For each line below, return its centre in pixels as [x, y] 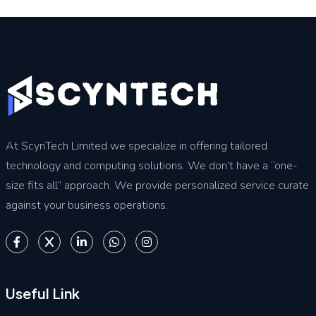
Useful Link [42, 293]
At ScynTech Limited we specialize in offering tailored [136, 146]
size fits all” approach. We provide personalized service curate [157, 185]
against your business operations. [86, 205]
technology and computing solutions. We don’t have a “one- [151, 165]
